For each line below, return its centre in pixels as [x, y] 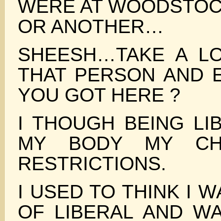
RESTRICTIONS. [92, 163]
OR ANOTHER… [91, 26]
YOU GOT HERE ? [99, 95]
